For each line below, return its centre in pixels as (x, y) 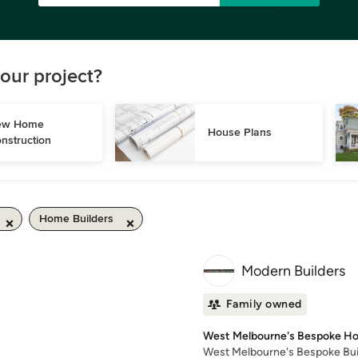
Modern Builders (293, 271)
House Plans (240, 132)
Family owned (264, 304)
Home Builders (76, 219)
